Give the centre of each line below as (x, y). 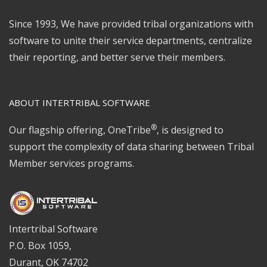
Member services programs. (72, 163)
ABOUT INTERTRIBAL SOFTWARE (80, 102)
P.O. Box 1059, (40, 245)
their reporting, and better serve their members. (117, 57)
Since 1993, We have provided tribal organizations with (131, 24)
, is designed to (190, 130)
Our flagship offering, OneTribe (80, 130)
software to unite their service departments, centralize (131, 40)
